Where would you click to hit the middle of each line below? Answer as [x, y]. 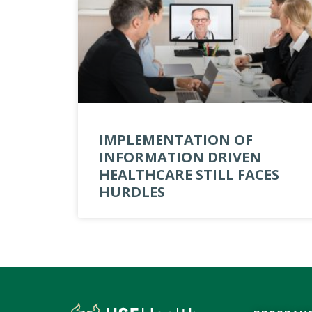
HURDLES [132, 192]
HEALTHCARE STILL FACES [189, 174]
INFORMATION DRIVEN [180, 157]
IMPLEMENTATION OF [176, 139]
